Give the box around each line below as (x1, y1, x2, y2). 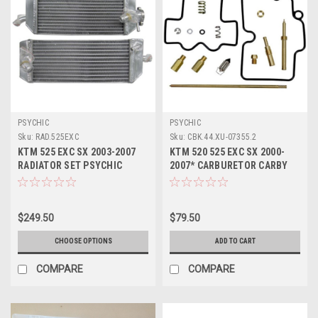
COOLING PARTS (18, 172, 89, 185)
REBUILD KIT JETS (170, 172, 249, 185)
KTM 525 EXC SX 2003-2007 (18, 146, 136, 158)
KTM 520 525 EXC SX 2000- (170, 146, 285, 158)
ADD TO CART (214, 236, 256, 245)
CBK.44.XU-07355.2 (187, 131, 257, 142)
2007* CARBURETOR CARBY (170, 159, 288, 171)
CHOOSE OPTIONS (54, 236, 112, 245)
